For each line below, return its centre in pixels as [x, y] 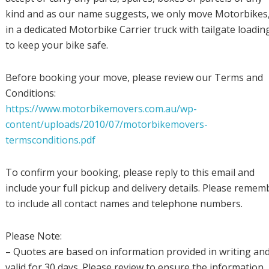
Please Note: [33, 236]
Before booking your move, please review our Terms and [134, 77]
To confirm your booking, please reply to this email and [130, 172]
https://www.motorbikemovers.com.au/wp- [101, 108]
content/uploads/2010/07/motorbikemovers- [106, 124]
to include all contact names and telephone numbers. [124, 203]
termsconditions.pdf [50, 140]
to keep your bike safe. [56, 45]
